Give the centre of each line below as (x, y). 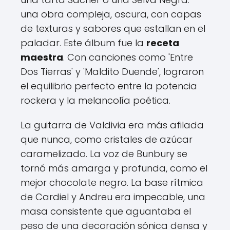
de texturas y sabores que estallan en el (113, 28)
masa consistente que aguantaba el (106, 211)
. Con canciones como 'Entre (128, 57)
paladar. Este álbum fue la (83, 43)
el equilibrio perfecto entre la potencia (109, 86)
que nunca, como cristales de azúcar (107, 139)
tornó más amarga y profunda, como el (114, 168)
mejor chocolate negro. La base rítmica (112, 183)
